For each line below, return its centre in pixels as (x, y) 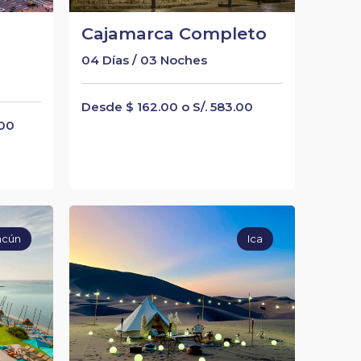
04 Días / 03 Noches (144, 60)
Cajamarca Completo (174, 33)
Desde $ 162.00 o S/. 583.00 (167, 107)
